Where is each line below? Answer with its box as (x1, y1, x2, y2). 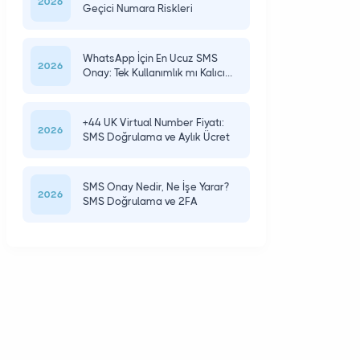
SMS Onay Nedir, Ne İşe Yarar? (82, 181, 229, 193)
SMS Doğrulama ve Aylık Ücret (82, 131, 230, 143)
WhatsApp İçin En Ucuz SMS (82, 52, 218, 64)
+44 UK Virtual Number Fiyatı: (82, 117, 224, 129)
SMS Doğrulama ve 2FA (82, 195, 198, 207)
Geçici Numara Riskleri (82, 2, 193, 14)
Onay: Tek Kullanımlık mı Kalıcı (82, 67, 225, 79)
